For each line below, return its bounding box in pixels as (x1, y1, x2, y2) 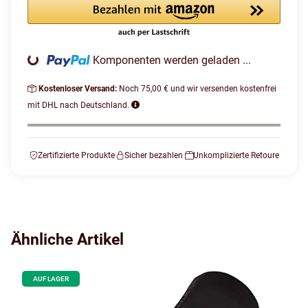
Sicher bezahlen (124, 151, 183, 160)
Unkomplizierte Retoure (192, 151, 279, 160)
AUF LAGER (33, 275, 69, 283)
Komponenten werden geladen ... (93, 54, 252, 67)
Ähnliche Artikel (11, 230, 124, 249)
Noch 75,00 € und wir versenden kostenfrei (119, 84, 276, 93)
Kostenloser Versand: (38, 84, 119, 93)
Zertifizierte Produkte (37, 151, 115, 160)
